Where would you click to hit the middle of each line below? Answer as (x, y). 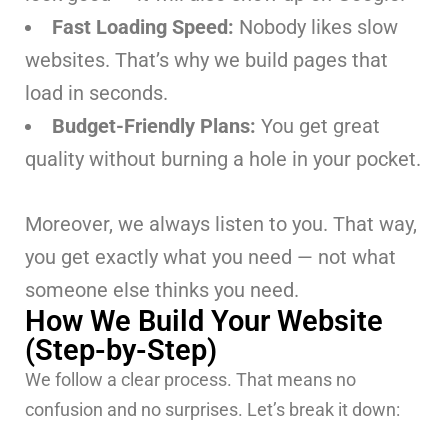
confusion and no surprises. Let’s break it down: (212, 409)
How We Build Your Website (204, 320)
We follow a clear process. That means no (190, 379)
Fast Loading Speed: (145, 26)
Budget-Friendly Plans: (156, 125)
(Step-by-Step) (121, 349)
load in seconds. (96, 92)
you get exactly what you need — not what (210, 256)
